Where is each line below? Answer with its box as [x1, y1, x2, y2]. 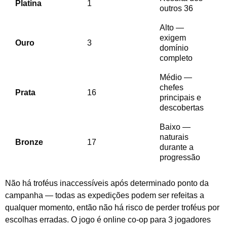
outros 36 [160, 4, 193, 13]
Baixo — [160, 122, 191, 131]
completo [160, 53, 193, 62]
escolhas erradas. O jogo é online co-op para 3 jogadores [5, 215, 211, 224]
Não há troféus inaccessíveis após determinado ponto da [5, 179, 209, 188]
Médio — [160, 72, 192, 82]
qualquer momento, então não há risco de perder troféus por [5, 203, 219, 212]
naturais [160, 132, 188, 141]
